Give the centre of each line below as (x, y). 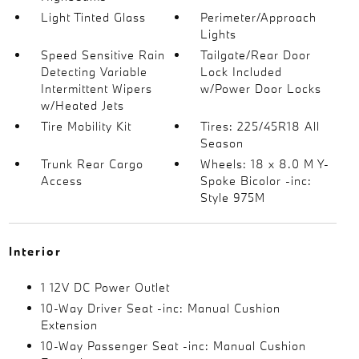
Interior (35, 251)
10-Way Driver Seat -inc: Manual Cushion (160, 308)
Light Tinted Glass (93, 17)
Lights (219, 34)
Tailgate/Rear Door (256, 54)
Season (222, 143)
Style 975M (233, 197)
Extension (69, 325)
